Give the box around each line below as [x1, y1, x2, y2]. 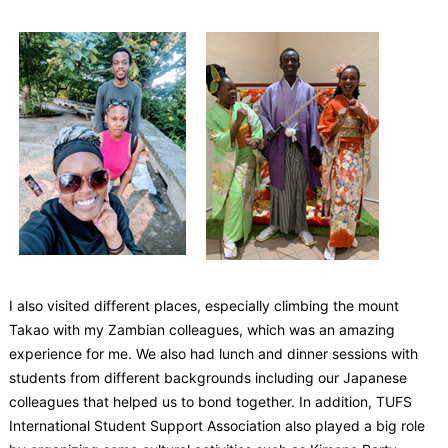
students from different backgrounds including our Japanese [8, 368, 407, 386]
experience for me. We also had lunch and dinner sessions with [8, 344, 418, 362]
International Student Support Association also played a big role [8, 416, 425, 434]
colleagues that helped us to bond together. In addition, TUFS [8, 392, 412, 410]
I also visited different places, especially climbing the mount [8, 296, 399, 314]
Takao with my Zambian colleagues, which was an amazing [8, 320, 395, 338]
